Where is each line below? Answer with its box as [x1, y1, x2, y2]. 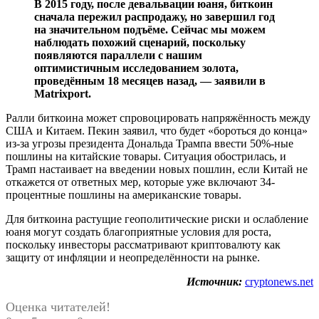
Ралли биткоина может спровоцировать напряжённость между [6, 111, 310, 124]
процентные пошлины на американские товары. [6, 188, 241, 201]
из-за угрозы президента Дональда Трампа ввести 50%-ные [6, 137, 293, 150]
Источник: [187, 275, 242, 288]
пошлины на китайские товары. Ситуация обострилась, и [6, 150, 286, 162]
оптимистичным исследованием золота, [34, 61, 239, 74]
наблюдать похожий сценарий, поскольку [34, 36, 246, 48]
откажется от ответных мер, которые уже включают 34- [6, 175, 275, 188]
